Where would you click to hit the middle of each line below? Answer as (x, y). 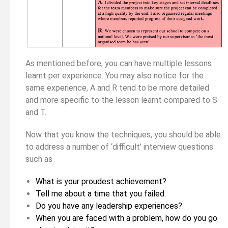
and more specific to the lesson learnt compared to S (121, 100)
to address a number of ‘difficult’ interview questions (119, 147)
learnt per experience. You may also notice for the (115, 75)
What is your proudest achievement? (101, 181)
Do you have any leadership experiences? (109, 206)
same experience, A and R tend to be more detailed (117, 88)
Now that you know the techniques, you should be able (123, 134)
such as (39, 159)
